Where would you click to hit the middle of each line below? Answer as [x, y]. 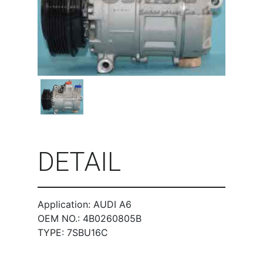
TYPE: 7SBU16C [73, 232]
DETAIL [79, 162]
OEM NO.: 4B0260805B [90, 218]
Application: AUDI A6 [85, 204]
